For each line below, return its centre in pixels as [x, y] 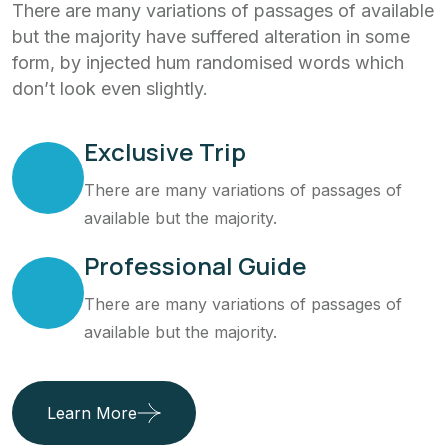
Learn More [92, 413]
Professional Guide [195, 266]
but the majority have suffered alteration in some [211, 37]
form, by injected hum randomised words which [208, 63]
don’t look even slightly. [110, 89]
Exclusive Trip [165, 151]
